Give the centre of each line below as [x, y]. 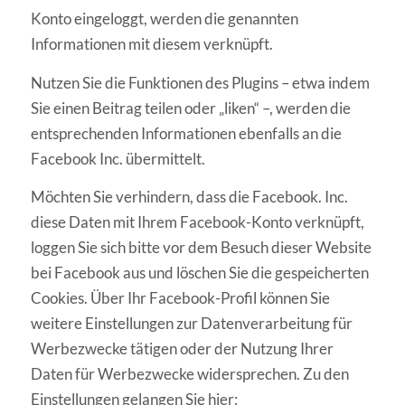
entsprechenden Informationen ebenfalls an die [186, 133]
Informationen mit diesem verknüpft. [151, 44]
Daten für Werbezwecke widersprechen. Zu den [189, 374]
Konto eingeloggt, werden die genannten [164, 19]
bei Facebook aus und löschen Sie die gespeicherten [199, 273]
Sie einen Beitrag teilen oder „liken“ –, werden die [190, 108]
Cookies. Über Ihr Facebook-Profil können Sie [180, 298]
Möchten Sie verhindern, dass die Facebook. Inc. [189, 197]
